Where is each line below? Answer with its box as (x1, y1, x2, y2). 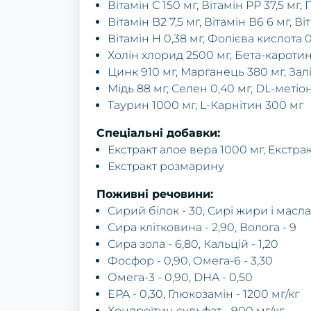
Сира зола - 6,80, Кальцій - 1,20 (108, 237, 278, 251)
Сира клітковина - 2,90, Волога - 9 (108, 221, 296, 235)
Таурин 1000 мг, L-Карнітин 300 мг (108, 99, 303, 112)
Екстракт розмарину (108, 160, 224, 174)
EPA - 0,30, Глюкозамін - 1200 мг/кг (108, 287, 299, 301)
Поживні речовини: (96, 187, 213, 201)
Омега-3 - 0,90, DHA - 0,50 (108, 271, 253, 285)
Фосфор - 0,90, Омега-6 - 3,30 (108, 254, 273, 268)
